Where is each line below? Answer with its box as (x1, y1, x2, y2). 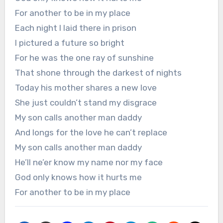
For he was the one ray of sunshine (14, 53, 154, 63)
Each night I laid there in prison (14, 23, 136, 33)
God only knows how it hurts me (14, 172, 142, 183)
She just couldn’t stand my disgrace (14, 98, 157, 108)
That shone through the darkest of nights (14, 68, 182, 78)
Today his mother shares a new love (14, 83, 157, 93)
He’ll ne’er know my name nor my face (14, 157, 163, 168)
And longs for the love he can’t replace (14, 127, 167, 138)
